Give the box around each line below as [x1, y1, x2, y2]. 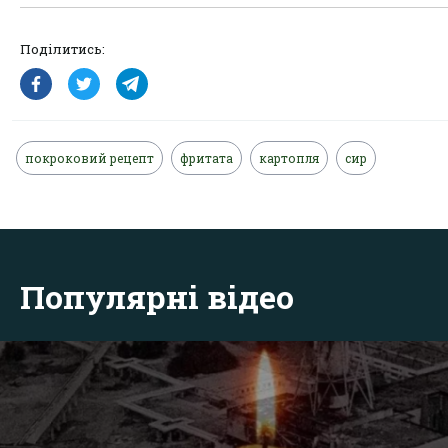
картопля [259, 149, 319, 166]
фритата [180, 149, 233, 166]
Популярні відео [20, 274, 294, 318]
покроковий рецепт [25, 149, 154, 166]
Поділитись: [20, 39, 105, 58]
